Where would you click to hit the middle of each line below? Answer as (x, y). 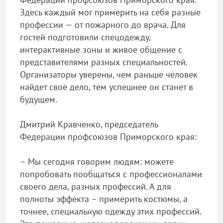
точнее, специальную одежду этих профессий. (111, 211)
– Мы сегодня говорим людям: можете (97, 162)
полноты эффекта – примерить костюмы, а (104, 199)
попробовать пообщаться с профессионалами (111, 174)
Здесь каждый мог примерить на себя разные (110, 12)
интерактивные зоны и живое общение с (101, 50)
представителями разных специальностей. (104, 62)
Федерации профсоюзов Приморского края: (108, 137)
